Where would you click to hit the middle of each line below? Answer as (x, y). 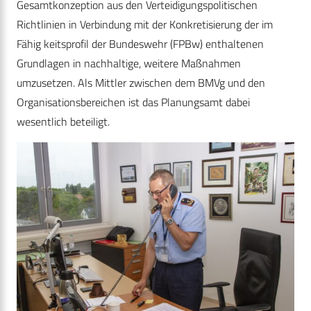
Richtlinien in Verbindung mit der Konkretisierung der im (145, 24)
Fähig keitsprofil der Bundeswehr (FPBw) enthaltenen (140, 43)
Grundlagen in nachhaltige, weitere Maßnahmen (129, 63)
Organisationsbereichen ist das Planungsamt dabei (133, 102)
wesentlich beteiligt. (63, 121)
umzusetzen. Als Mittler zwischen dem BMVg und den (141, 82)
